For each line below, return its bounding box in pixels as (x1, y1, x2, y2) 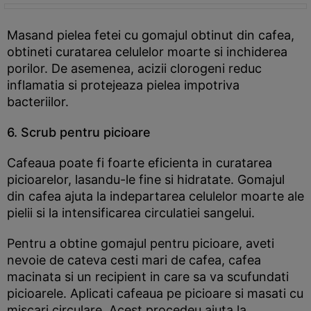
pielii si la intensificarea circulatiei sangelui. (7, 205, 255, 220)
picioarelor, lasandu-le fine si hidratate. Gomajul (7, 172, 285, 187)
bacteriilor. (7, 94, 69, 109)
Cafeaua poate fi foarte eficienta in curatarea (7, 155, 272, 170)
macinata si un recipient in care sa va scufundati (7, 269, 289, 284)
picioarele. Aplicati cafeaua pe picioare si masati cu (7, 286, 303, 301)
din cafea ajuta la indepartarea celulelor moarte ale (7, 189, 304, 203)
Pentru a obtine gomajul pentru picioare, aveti (7, 236, 274, 251)
